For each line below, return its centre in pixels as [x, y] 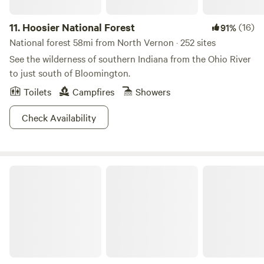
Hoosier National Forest [79, 27]
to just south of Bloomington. [70, 72]
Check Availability [59, 117]
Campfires [93, 91]
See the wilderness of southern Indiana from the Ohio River [130, 58]
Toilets [37, 91]
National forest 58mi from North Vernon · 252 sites [113, 42]
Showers [153, 91]
